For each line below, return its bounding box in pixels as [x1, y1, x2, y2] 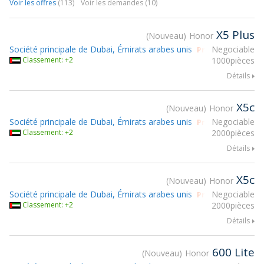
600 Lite [212, 245, 255, 260]
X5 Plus [216, 27, 255, 42]
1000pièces [212, 55, 255, 66]
